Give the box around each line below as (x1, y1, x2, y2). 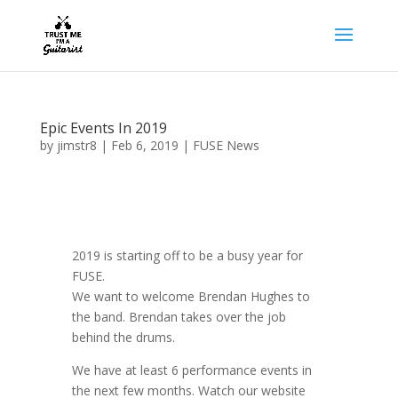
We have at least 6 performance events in (71, 362, 312, 378)
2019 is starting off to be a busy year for (71, 247, 303, 264)
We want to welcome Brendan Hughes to (71, 288, 310, 305)
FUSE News (192, 137, 259, 154)
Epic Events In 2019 (39, 118, 167, 138)
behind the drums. (71, 329, 182, 346)
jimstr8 (56, 137, 97, 154)
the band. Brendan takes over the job (71, 308, 286, 325)
